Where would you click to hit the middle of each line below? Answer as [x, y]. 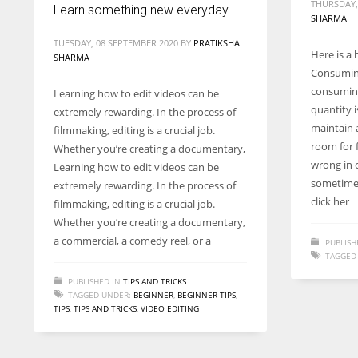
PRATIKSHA [217, 43]
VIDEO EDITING [170, 308]
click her [330, 201]
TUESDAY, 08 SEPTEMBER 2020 [116, 43]
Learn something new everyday [141, 10]
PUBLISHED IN [94, 281]
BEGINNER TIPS [207, 295]
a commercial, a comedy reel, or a [132, 241]
